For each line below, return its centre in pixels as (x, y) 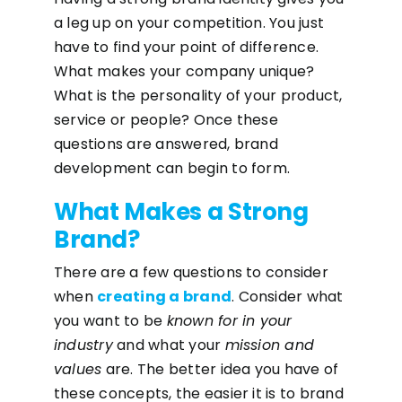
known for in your (229, 321)
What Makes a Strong (181, 212)
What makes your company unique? (184, 71)
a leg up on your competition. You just (189, 23)
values (78, 369)
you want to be (110, 321)
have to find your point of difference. (186, 47)
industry (83, 345)
